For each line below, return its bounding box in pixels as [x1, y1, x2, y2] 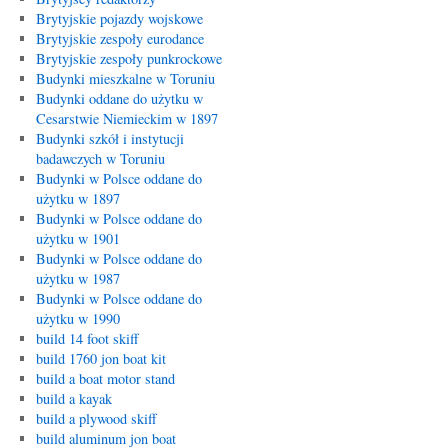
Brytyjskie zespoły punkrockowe [35, 49, 222, 68]
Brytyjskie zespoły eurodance [35, 29, 204, 48]
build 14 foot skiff [35, 329, 139, 348]
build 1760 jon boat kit [35, 349, 166, 368]
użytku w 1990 [35, 309, 120, 328]
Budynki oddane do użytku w [35, 89, 203, 108]
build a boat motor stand [35, 369, 175, 388]
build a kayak [35, 389, 112, 408]
